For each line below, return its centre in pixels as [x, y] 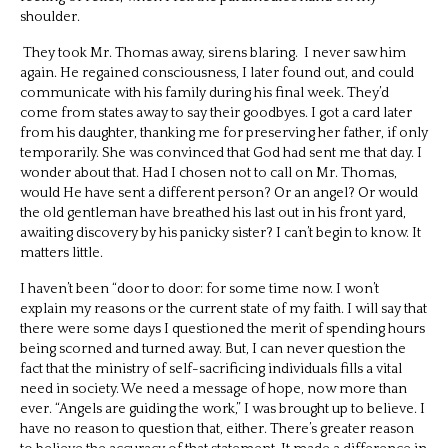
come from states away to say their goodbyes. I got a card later [216, 112]
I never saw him [355, 52]
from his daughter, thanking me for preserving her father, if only [224, 132]
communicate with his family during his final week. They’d [204, 92]
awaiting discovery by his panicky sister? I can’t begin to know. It [220, 232]
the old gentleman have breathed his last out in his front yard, [213, 212]
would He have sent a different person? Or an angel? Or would [219, 192]
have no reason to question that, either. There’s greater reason [217, 428]
